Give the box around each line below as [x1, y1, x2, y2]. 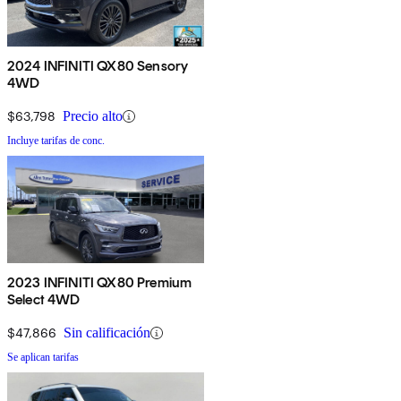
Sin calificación [64, 325, 150, 341]
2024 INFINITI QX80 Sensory [7, 57, 189, 75]
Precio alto [63, 108, 123, 124]
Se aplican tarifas [7, 351, 79, 364]
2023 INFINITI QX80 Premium [7, 274, 192, 292]
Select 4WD [7, 291, 81, 309]
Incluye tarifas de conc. [7, 134, 105, 148]
